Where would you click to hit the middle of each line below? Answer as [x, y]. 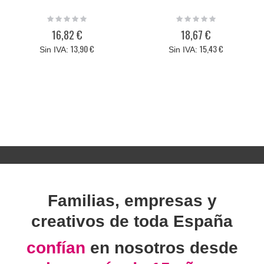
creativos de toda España [132, 221]
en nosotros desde [164, 247]
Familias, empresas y [132, 200]
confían [58, 247]
